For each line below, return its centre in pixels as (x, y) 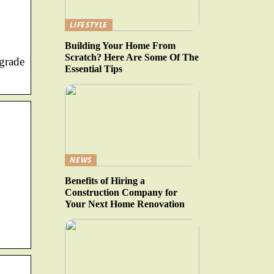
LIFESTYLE (89, 24)
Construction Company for (121, 192)
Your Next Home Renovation (125, 204)
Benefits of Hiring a (105, 181)
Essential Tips (94, 68)
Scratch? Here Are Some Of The (132, 57)
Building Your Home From (120, 45)
